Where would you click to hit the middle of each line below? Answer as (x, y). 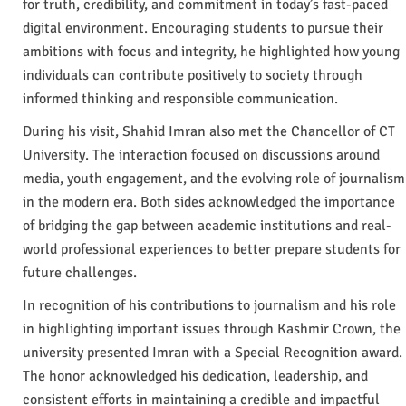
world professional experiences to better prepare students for (212, 249)
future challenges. (80, 272)
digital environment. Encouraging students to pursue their (203, 28)
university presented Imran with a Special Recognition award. (213, 352)
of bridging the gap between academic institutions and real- (207, 225)
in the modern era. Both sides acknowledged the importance (209, 202)
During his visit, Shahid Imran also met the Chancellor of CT (209, 131)
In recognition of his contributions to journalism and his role (209, 305)
